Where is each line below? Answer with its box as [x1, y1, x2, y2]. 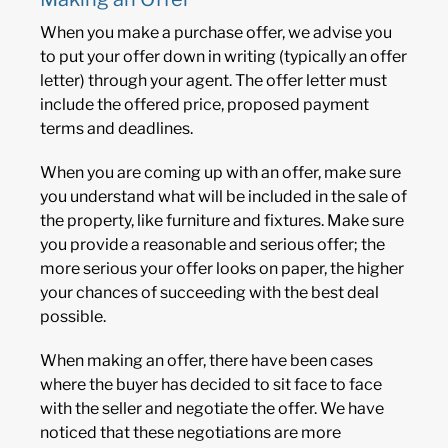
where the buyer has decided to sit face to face [40, 375, 382, 395]
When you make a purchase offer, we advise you [40, 23, 392, 43]
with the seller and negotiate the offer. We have [40, 399, 384, 419]
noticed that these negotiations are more [40, 423, 341, 443]
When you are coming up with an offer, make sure [40, 163, 401, 183]
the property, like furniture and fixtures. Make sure [40, 211, 404, 231]
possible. [40, 307, 106, 327]
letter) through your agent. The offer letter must [40, 71, 387, 91]
